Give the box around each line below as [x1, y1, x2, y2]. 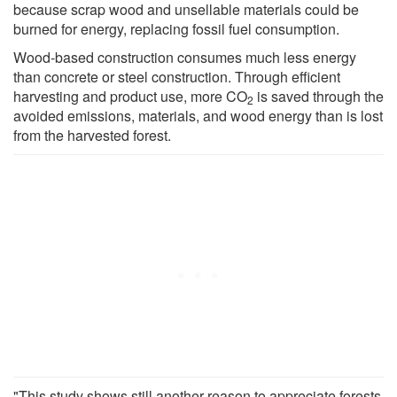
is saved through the [253, 85, 384, 106]
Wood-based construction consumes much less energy [13, 46, 356, 67]
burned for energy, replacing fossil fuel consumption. [13, 18, 339, 39]
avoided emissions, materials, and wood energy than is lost [13, 105, 383, 126]
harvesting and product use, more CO [13, 85, 247, 106]
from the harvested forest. [13, 124, 171, 145]
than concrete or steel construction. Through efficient [13, 66, 340, 87]
